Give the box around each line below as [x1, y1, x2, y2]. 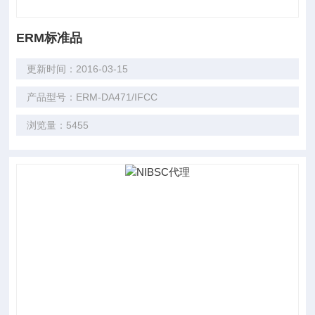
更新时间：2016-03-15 [27, 63, 129, 75]
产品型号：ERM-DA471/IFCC [27, 91, 158, 103]
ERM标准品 [16, 31, 83, 45]
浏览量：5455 [27, 120, 89, 131]
